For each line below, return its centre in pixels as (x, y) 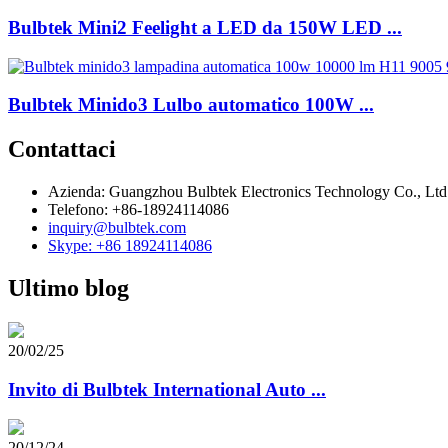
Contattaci (62, 149)
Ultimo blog (68, 287)
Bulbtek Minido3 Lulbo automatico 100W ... (191, 105)
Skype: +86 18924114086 (130, 246)
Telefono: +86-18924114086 (138, 210)
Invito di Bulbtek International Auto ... (167, 389)
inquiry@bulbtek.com (117, 228)
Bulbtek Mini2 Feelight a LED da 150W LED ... (205, 27)
